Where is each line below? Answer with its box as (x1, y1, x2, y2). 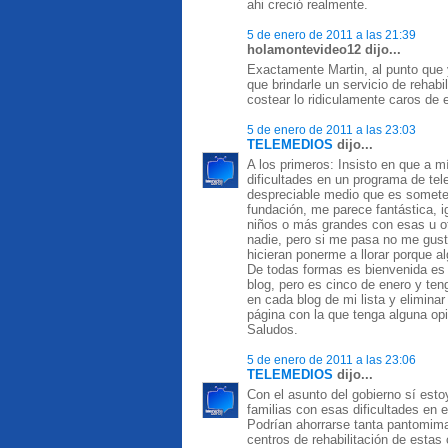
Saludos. (247, 322, 298, 337)
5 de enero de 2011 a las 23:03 (247, 123, 416, 136)
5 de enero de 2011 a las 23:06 (247, 353, 416, 366)
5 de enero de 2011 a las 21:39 (247, 28, 416, 41)
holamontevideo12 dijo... (247, 42, 401, 57)
